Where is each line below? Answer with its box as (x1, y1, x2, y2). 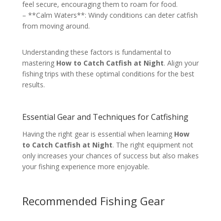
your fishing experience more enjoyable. (22, 161, 149, 171)
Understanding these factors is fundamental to (22, 47, 171, 57)
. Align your (163, 58, 199, 68)
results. (22, 79, 45, 89)
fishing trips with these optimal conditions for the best (22, 69, 194, 78)
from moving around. (22, 21, 90, 31)
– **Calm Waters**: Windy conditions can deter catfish (22, 10, 198, 20)
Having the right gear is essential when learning (22, 129, 174, 139)
